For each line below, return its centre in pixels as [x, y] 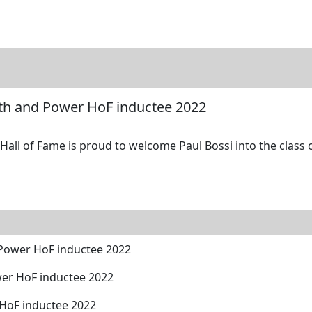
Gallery [160, 24]
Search [112, 24]
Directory [58, 24]
